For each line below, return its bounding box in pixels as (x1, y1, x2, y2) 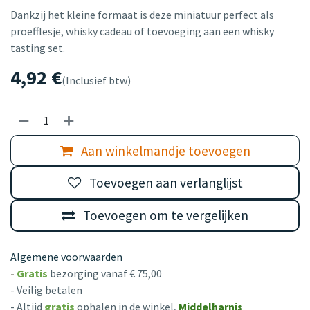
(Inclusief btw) (62, 73, 131, 88)
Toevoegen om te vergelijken (83, 207, 248, 224)
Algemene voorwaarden (10, 249, 122, 264)
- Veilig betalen (10, 282, 82, 297)
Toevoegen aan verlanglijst (89, 174, 243, 192)
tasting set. (10, 41, 65, 55)
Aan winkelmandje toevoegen (77, 142, 250, 159)
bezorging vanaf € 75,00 (50, 266, 162, 280)
